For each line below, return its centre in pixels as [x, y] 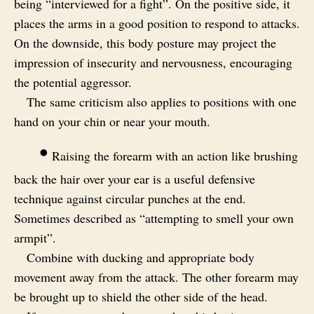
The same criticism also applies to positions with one [162, 102]
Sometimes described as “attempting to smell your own [154, 218]
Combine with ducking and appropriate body [141, 258]
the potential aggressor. [73, 82]
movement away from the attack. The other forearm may [156, 277]
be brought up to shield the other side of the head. [141, 297]
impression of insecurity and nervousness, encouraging [153, 63]
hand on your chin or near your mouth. [112, 122]
